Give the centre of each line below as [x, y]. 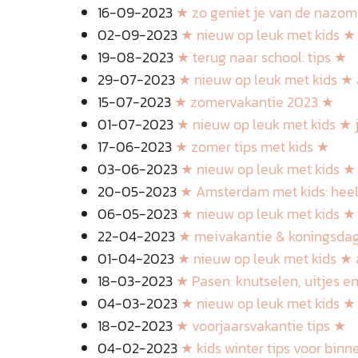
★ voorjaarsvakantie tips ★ [261, 326]
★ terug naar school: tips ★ [262, 57]
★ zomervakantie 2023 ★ [254, 102]
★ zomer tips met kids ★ [252, 147]
